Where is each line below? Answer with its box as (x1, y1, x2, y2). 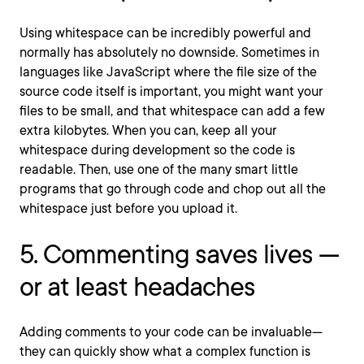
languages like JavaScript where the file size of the (19, 64, 317, 80)
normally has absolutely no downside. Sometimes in (19, 45, 319, 61)
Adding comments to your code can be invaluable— (19, 324, 323, 340)
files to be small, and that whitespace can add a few (19, 103, 325, 119)
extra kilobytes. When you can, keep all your (19, 123, 277, 139)
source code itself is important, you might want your (19, 84, 323, 100)
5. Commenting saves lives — (19, 238, 339, 271)
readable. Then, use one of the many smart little (19, 162, 298, 178)
